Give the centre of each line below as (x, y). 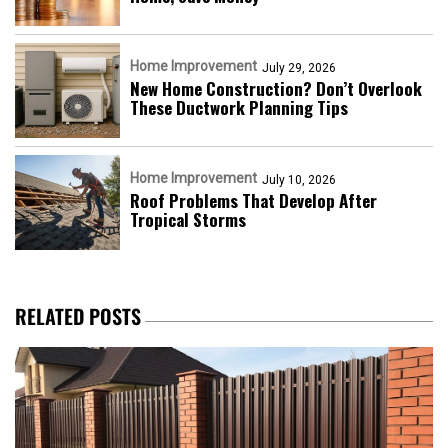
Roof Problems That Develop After (253, 200)
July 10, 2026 (299, 179)
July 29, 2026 (299, 67)
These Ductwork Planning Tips (239, 107)
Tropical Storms (188, 219)
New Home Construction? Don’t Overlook (276, 88)
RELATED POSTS (78, 315)
